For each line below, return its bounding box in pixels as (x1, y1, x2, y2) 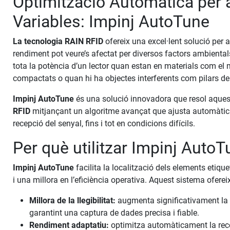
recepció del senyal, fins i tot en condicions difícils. (13, 119, 196, 129)
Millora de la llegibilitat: (29, 196, 116, 206)
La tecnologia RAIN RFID (13, 36, 104, 47)
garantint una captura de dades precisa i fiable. (29, 208, 200, 218)
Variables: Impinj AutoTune (13, 12, 210, 32)
